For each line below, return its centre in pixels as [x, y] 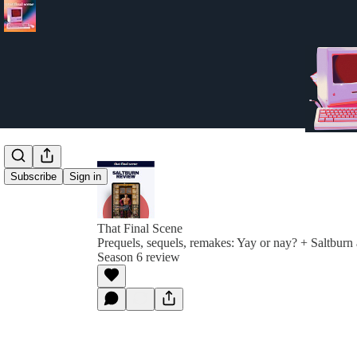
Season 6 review [139, 257]
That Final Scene [140, 228]
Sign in [85, 177]
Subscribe [33, 177]
